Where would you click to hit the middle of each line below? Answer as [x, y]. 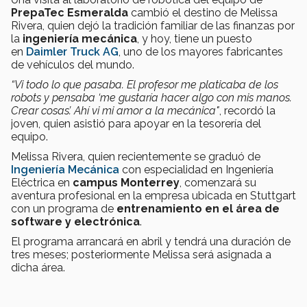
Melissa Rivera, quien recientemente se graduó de [136, 156]
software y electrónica [75, 221]
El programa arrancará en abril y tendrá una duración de [151, 241]
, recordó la [247, 110]
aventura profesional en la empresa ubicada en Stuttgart [153, 195]
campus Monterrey [126, 182]
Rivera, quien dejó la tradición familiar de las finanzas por [153, 25]
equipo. [29, 136]
